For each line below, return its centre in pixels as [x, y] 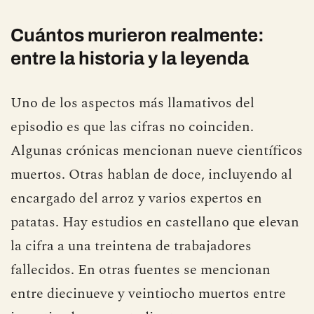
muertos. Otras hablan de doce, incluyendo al [151, 174]
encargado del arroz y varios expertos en [136, 198]
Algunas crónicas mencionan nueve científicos [157, 150]
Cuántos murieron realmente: [137, 35]
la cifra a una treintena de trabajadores [131, 246]
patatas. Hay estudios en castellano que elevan [155, 222]
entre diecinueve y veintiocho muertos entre [148, 293]
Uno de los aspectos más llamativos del [132, 103]
